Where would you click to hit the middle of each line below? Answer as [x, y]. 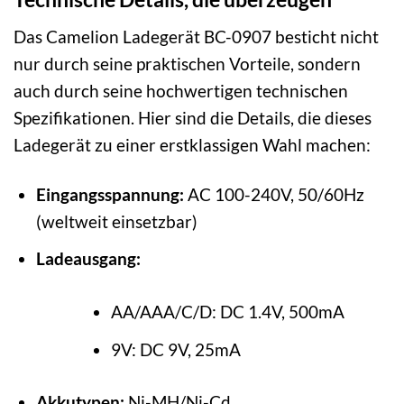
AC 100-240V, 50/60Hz [274, 194]
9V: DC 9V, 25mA [175, 349]
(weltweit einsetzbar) [116, 221]
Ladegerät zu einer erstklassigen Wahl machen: [192, 144]
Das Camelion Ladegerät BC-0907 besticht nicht [196, 36]
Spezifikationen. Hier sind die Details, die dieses [193, 117]
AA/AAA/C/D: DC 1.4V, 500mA [227, 312]
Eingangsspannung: [110, 194]
